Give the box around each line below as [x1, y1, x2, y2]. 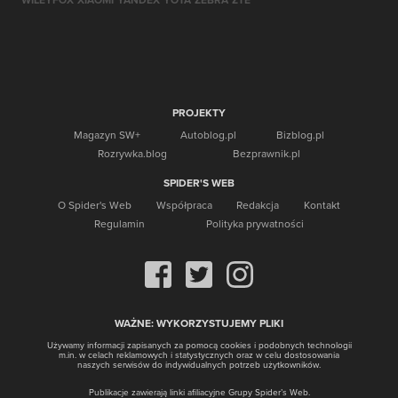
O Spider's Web [58, 197, 132, 212]
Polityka [205, 216, 243, 231]
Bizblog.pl [276, 127, 325, 142]
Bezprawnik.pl [232, 146, 300, 161]
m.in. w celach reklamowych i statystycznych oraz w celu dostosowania [59, 348, 339, 361]
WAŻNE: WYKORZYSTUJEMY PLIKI [115, 315, 283, 330]
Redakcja [236, 197, 280, 212]
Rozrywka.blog [98, 146, 168, 161]
